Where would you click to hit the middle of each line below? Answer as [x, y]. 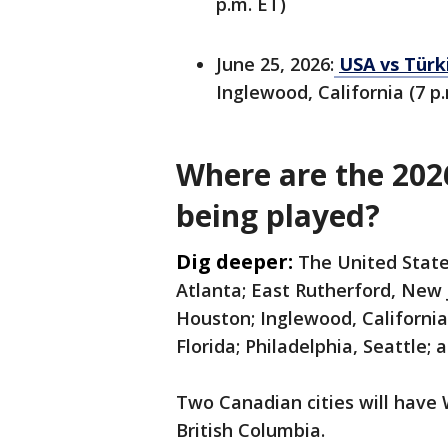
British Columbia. [250, 430]
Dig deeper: [234, 262]
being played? [278, 216]
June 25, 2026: [275, 64]
